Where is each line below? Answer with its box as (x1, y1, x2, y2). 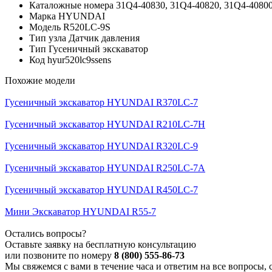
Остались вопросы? (5, 228, 86, 239)
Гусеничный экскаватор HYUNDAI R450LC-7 (5, 184, 198, 195)
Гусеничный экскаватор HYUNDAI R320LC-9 (5, 140, 198, 151)
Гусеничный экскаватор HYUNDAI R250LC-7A (5, 162, 205, 173)
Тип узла (29, 32, 66, 43)
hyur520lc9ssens (47, 54, 111, 65)
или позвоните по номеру (5, 250, 114, 260)
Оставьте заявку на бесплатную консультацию (5, 239, 196, 250)
